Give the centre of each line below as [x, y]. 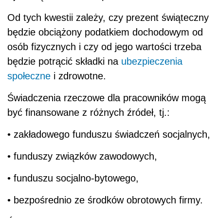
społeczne [29, 76]
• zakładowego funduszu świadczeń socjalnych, [109, 134]
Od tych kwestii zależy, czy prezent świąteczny [108, 17]
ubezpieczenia [152, 61]
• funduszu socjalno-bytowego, [73, 178]
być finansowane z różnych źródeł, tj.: [89, 112]
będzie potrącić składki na [64, 61]
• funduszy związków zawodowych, [82, 156]
